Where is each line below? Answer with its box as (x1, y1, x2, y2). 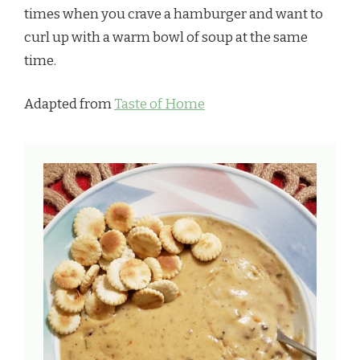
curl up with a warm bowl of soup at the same (24, 28, 308, 46)
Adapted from (24, 96, 114, 113)
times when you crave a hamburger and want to (24, 5, 323, 22)
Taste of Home (114, 96, 205, 113)
